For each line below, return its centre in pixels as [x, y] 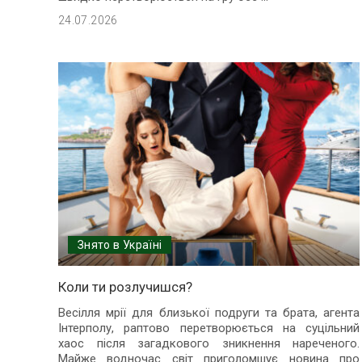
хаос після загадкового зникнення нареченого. [209, 344]
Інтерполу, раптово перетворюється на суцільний [209, 328]
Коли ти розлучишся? [125, 287]
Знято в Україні [120, 245]
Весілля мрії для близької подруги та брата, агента [209, 313]
